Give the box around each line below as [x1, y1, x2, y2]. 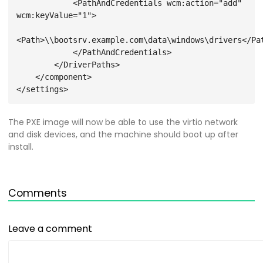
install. [8, 141, 33, 153]
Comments [8, 186, 67, 200]
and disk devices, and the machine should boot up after [8, 129, 238, 140]
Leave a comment [8, 222, 92, 235]
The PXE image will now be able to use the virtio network [8, 116, 238, 128]
